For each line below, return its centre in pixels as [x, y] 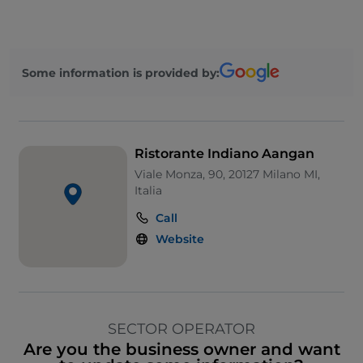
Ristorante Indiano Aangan [224, 154]
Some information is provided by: [121, 73]
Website [179, 239]
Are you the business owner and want [181, 350]
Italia [148, 191]
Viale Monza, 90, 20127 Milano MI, [227, 175]
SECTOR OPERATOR [181, 329]
